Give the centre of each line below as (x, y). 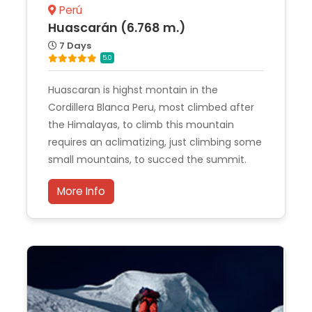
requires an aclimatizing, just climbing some (155, 142)
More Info (81, 191)
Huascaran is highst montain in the (133, 89)
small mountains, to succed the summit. (147, 159)
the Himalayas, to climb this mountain (141, 124)
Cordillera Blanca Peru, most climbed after (151, 107)
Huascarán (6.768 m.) (117, 28)
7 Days (74, 46)
